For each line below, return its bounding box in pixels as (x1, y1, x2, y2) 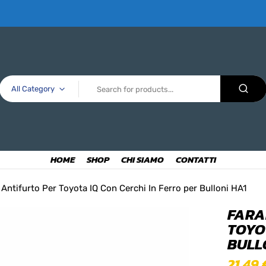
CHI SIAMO (121, 153, 164, 167)
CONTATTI (175, 153, 216, 167)
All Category (11, 84, 55, 94)
